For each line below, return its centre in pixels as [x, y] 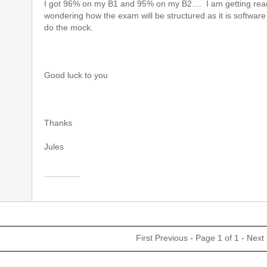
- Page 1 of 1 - [217, 238]
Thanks [58, 123]
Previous [171, 238]
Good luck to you [76, 75]
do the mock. [69, 27]
